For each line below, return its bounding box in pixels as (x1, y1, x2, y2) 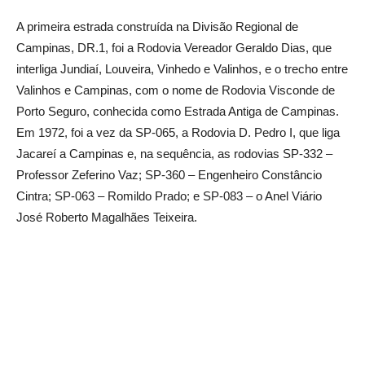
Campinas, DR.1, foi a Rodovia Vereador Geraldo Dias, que (16, 41, 332, 55)
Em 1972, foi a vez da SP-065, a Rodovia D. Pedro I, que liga (16, 125, 340, 139)
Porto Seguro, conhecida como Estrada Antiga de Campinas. (16, 104, 339, 118)
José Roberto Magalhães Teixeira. (16, 210, 197, 224)
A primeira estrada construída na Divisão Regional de (16, 20, 298, 33)
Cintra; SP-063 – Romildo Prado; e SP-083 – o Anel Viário (16, 189, 322, 203)
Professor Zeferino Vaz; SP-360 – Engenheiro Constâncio (16, 168, 322, 182)
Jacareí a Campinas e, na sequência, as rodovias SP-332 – (16, 147, 332, 161)
